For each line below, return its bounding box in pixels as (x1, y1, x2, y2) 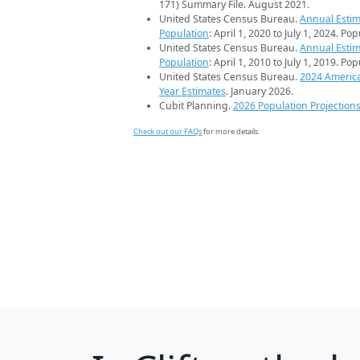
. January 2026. (226, 84, 293, 98)
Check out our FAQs (133, 125, 202, 137)
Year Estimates (159, 84, 226, 98)
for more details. (202, 125, 260, 137)
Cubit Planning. (159, 98, 233, 112)
